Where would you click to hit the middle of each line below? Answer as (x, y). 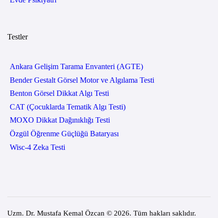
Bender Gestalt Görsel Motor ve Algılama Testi (82, 80)
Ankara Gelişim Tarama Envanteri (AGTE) (76, 67)
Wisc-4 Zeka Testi (37, 147)
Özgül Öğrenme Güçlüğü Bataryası (64, 134)
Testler (18, 37)
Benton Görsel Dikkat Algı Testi (59, 93)
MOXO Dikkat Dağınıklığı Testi (60, 120)
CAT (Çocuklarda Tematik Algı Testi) (67, 107)
